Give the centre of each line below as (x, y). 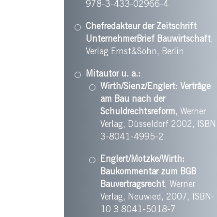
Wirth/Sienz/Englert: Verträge (155, 87)
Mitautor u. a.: (113, 75)
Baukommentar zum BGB (148, 173)
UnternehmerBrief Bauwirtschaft (148, 40)
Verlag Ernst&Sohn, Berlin (135, 53)
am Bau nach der (133, 100)
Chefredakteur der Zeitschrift (141, 27)
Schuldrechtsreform (138, 113)
